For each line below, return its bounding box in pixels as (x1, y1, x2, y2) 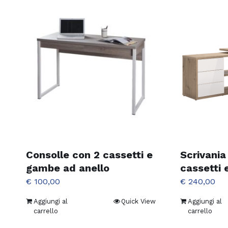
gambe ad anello (26, 161, 109, 174)
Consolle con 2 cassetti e (26, 148, 153, 161)
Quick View (121, 197, 156, 205)
